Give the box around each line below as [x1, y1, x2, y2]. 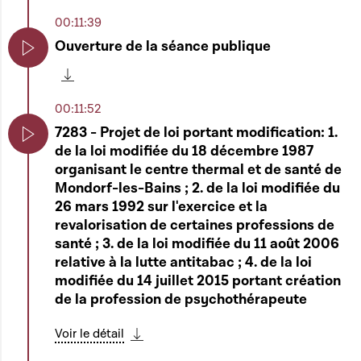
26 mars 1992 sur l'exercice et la [55, 197, 268, 216]
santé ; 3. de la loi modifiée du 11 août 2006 [55, 234, 339, 253]
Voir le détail [55, 326, 124, 342]
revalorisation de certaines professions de [55, 216, 334, 234]
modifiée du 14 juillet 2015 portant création [55, 272, 341, 290]
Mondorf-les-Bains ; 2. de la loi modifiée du [55, 179, 340, 197]
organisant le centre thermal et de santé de [55, 160, 342, 179]
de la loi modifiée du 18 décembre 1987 [55, 142, 313, 160]
